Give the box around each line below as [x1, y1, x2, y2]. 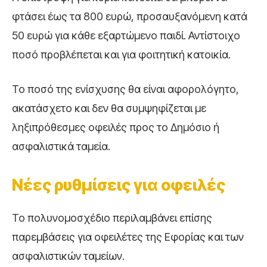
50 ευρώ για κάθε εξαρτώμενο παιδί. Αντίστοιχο [12, 29, 240, 42]
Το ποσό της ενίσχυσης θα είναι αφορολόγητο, [12, 82, 239, 95]
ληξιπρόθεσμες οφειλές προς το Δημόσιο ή [12, 120, 219, 133]
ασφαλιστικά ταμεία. [12, 139, 110, 153]
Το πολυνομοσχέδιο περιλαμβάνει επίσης [12, 211, 212, 224]
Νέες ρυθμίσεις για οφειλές [12, 175, 225, 195]
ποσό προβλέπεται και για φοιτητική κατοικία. [12, 48, 231, 61]
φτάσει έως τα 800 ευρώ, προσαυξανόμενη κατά [12, 10, 247, 23]
